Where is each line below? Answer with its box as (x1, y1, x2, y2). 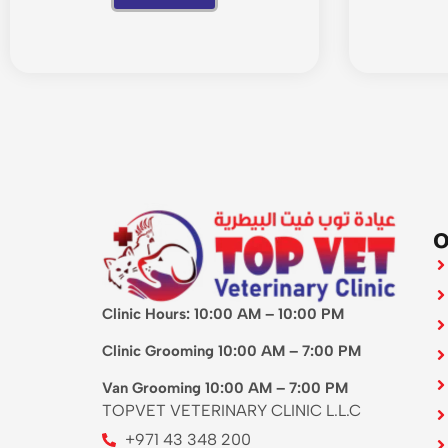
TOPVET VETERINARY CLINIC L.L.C (102, 400, 361, 420)
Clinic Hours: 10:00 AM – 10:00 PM (102, 304, 344, 323)
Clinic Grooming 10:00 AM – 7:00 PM (102, 341, 361, 360)
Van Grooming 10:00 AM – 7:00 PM (102, 378, 348, 397)
